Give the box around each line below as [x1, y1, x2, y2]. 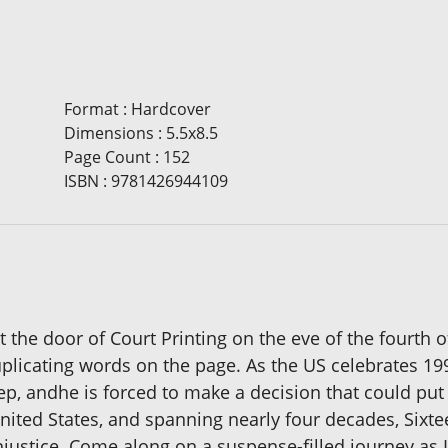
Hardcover [130, 97, 211, 120]
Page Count [63, 145, 151, 168]
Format [63, 97, 119, 120]
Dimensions [63, 121, 154, 144]
